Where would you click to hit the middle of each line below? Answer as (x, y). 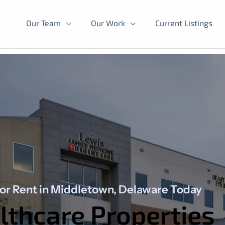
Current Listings (184, 23)
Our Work (108, 23)
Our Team (43, 23)
